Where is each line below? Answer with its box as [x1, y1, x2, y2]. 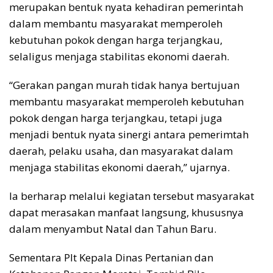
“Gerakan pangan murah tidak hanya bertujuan [9, 78, 239, 93]
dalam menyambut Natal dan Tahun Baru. [9, 222, 216, 236]
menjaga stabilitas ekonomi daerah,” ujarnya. [9, 160, 230, 175]
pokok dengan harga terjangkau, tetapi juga [9, 111, 222, 126]
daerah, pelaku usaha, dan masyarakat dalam [9, 144, 233, 158]
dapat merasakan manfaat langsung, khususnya [9, 205, 244, 220]
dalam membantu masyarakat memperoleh [9, 16, 222, 31]
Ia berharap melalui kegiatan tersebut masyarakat [9, 189, 254, 204]
